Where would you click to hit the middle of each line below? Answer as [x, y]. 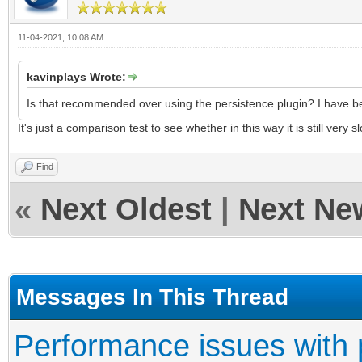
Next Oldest [126, 209]
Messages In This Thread [152, 296]
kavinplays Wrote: [76, 76]
